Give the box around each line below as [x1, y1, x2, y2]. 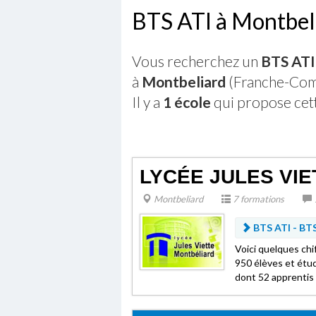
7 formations [231, 193, 284, 205]
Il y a [132, 93, 163, 111]
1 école [163, 93, 211, 111]
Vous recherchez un [132, 52, 261, 70]
